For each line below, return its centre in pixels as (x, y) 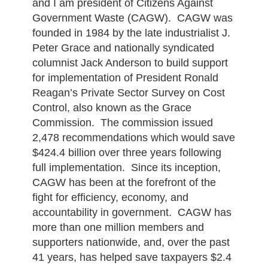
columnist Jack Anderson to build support (130, 63)
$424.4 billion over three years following (127, 153)
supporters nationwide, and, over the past (131, 242)
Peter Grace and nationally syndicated (123, 48)
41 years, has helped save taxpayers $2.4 (132, 257)
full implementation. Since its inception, (126, 167)
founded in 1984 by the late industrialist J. (131, 33)
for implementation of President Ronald (125, 78)
